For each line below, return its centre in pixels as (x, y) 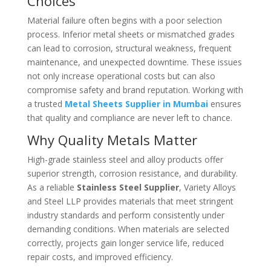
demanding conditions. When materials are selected (128, 229)
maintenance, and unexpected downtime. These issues (134, 62)
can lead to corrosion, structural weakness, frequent (129, 48)
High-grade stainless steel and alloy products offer (125, 159)
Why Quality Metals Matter (112, 139)
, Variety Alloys (207, 187)
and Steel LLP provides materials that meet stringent (130, 201)
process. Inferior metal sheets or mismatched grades (131, 34)
